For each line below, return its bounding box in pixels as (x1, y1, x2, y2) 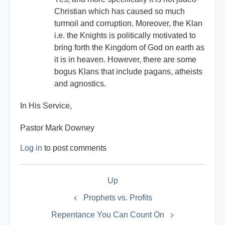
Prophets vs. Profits (83, 193, 152, 202)
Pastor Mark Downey (20, 124, 94, 133)
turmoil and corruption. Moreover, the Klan (54, 19, 202, 28)
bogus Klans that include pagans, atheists (54, 67, 202, 76)
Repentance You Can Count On (51, 210, 164, 219)
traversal (20, 178, 70, 194)
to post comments (42, 144, 106, 153)
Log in (20, 144, 42, 153)
